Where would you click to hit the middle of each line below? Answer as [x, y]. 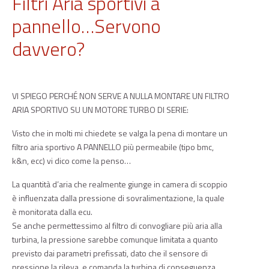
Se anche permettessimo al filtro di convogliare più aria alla [117, 225]
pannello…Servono [86, 26]
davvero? [48, 49]
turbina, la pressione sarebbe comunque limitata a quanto [115, 239]
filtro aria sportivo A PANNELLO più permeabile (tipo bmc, [113, 147]
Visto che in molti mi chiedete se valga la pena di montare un [120, 133]
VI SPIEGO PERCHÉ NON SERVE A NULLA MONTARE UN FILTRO [121, 96]
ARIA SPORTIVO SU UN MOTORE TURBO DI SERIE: [100, 110]
